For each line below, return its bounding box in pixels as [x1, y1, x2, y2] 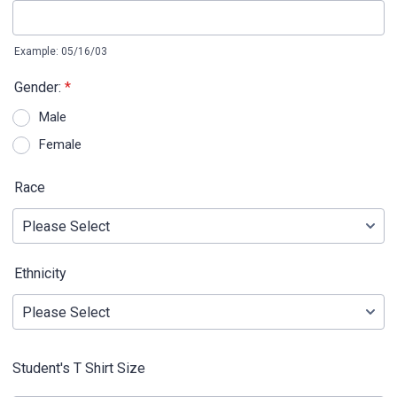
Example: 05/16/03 [14, 45, 107, 58]
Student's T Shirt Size [12, 360, 145, 377]
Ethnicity [14, 265, 66, 282]
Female [39, 136, 82, 152]
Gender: [14, 79, 61, 96]
